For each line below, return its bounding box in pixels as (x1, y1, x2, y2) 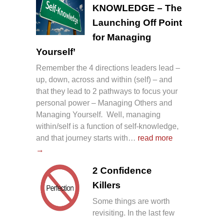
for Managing (92, 32, 151, 43)
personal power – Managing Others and (36, 99, 172, 107)
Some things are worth (92, 197, 170, 205)
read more (138, 134, 173, 142)
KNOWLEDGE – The (92, 3, 182, 14)
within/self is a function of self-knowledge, (36, 122, 179, 130)
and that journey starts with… (36, 134, 138, 142)
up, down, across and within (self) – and (36, 75, 172, 84)
